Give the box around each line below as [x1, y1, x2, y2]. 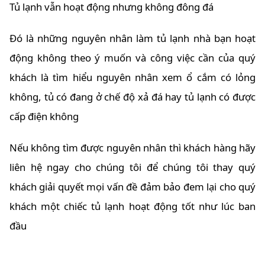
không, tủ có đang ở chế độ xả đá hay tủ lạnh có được [9, 89, 256, 104]
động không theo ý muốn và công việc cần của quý [9, 50, 256, 64]
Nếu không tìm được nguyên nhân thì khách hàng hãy [9, 141, 256, 155]
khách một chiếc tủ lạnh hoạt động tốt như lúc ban [9, 199, 256, 214]
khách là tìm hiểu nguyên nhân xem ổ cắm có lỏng [9, 70, 256, 84]
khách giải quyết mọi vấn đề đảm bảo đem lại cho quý [9, 180, 256, 194]
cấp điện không [9, 109, 79, 123]
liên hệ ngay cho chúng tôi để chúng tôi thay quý [9, 160, 256, 174]
